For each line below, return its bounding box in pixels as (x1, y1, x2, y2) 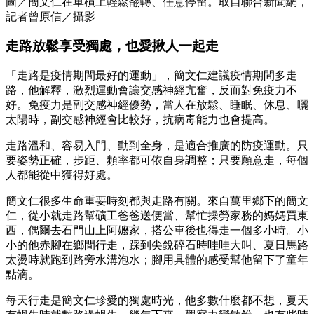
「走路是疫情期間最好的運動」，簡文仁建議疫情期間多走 (6, 69, 297, 82)
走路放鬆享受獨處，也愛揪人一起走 (6, 39, 219, 54)
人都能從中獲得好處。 (6, 169, 118, 182)
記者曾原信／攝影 (6, 10, 95, 22)
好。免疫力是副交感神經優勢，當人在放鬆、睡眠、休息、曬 (6, 99, 308, 111)
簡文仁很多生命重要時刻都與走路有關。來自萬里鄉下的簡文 (6, 195, 308, 207)
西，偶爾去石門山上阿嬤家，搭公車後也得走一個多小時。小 (6, 224, 308, 237)
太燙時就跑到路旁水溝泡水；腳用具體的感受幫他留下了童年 (6, 254, 308, 266)
